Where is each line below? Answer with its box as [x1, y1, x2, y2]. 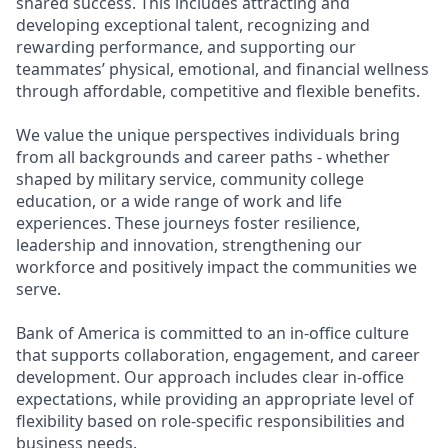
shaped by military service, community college [16, 168, 364, 190]
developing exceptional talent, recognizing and [16, 14, 370, 36]
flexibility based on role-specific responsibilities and [16, 410, 405, 432]
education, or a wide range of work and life [16, 190, 342, 212]
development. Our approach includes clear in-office [16, 366, 404, 388]
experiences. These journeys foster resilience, [16, 212, 360, 234]
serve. [16, 278, 61, 300]
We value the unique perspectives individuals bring [16, 124, 400, 146]
